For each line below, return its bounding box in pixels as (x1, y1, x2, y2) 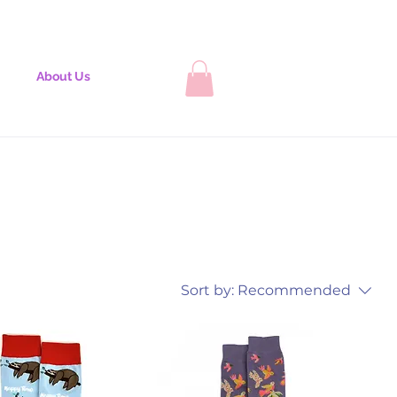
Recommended (237, 281, 351, 299)
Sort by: (181, 281, 234, 299)
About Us (35, 69, 90, 83)
